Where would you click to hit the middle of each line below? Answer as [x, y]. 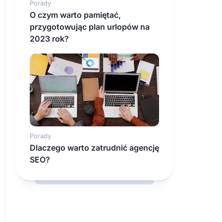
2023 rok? [49, 39]
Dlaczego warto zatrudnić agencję [94, 148]
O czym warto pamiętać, [75, 15]
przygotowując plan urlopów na [90, 27]
